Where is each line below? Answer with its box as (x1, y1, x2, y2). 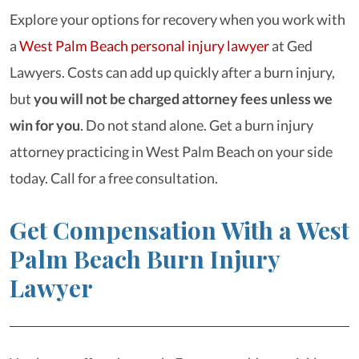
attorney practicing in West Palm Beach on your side (10, 143, 333, 160)
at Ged (269, 37, 313, 54)
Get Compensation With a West (10, 214, 349, 246)
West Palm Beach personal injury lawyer (19, 37, 269, 54)
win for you (10, 116, 80, 134)
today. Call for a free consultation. (10, 169, 218, 187)
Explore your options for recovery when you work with (10, 10, 345, 28)
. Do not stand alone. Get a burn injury (80, 116, 313, 134)
